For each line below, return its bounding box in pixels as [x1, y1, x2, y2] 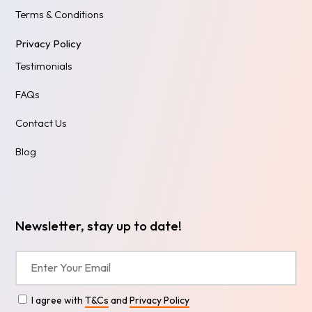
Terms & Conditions [15, 8, 104, 22]
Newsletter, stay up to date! [15, 217, 182, 235]
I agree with [31, 294, 86, 307]
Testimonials [15, 59, 73, 73]
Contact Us [15, 116, 68, 130]
